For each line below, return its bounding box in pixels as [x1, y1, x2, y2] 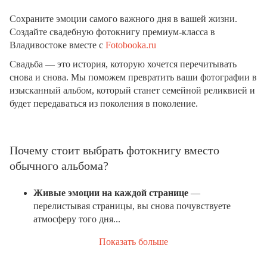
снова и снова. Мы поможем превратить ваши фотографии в [10, 72, 257, 82]
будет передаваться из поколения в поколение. [10, 98, 198, 108]
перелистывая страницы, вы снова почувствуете [33, 200, 231, 211]
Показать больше [99, 236, 168, 247]
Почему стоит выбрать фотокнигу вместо [10, 143, 219, 157]
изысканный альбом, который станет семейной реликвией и [10, 85, 255, 95]
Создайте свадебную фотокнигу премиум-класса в [10, 26, 215, 37]
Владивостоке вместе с [10, 39, 105, 50]
